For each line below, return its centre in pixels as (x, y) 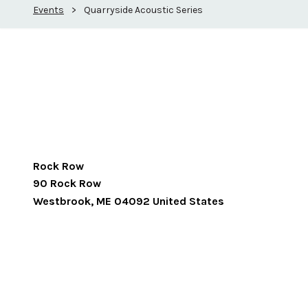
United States (188, 201)
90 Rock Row (67, 183)
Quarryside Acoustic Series (143, 10)
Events (48, 10)
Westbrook (62, 201)
